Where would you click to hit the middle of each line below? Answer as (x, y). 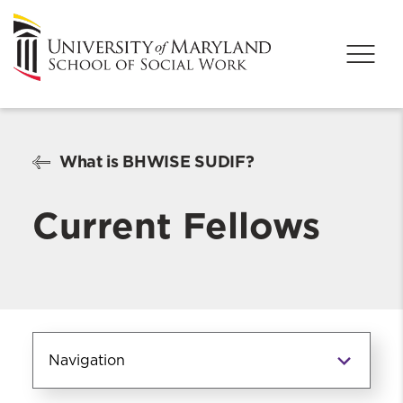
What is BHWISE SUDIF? (157, 162)
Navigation (87, 361)
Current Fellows (176, 226)
